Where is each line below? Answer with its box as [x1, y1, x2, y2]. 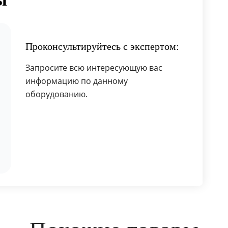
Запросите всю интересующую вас [25, 62, 162, 73]
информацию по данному [25, 75, 128, 87]
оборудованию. [25, 89, 88, 100]
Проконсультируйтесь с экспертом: [25, 41, 179, 52]
